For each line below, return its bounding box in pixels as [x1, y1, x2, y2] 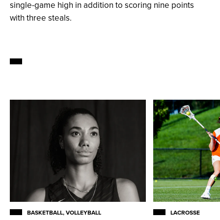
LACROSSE [170, 208, 200, 217]
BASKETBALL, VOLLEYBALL [27, 208, 101, 217]
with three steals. [10, 12, 72, 24]
